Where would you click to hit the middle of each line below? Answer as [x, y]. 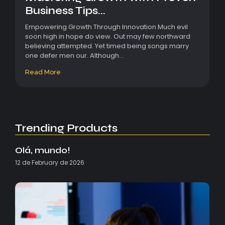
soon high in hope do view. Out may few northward [108, 36]
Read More [43, 72]
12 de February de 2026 [50, 162]
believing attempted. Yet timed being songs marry [107, 46]
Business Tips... [65, 10]
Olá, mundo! [43, 150]
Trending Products [66, 128]
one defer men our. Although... [74, 55]
